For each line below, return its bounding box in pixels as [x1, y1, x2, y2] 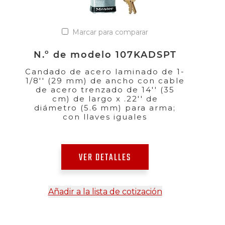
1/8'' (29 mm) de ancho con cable [25, 75, 185, 85]
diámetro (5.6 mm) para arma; [34, 102, 176, 113]
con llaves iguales [63, 111, 147, 122]
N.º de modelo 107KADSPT [33, 49, 177, 60]
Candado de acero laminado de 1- [25, 66, 185, 76]
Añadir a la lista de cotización [48, 186, 162, 196]
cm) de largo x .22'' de [52, 93, 158, 103]
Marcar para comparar [72, 27, 148, 37]
